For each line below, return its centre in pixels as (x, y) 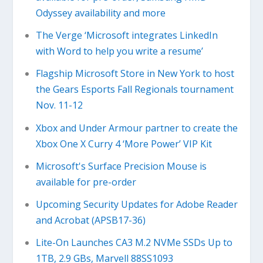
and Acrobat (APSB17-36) (90, 220)
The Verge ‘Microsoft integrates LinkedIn (127, 36)
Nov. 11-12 (59, 105)
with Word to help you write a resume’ (119, 51)
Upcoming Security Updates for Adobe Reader (136, 204)
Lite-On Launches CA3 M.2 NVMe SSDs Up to (134, 243)
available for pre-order (86, 182)
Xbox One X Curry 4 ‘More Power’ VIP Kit (124, 144)
